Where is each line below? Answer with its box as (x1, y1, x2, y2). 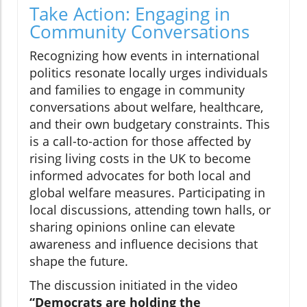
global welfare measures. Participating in (29, 184, 265, 201)
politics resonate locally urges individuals (29, 64, 268, 82)
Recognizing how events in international (29, 47, 260, 64)
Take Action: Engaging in (29, 1, 230, 27)
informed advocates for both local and (29, 167, 251, 184)
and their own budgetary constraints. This (29, 116, 270, 133)
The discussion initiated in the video (29, 277, 238, 294)
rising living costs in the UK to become (29, 150, 251, 167)
